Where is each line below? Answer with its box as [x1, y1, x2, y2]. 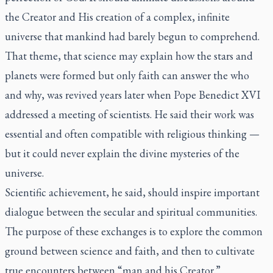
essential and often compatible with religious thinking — [5, 127, 260, 141]
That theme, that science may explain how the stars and [5, 49, 253, 63]
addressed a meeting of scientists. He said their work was [5, 107, 254, 121]
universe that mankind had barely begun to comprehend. [5, 29, 260, 43]
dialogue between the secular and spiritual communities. [5, 205, 257, 219]
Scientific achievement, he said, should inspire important [5, 185, 260, 199]
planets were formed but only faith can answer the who [5, 68, 249, 82]
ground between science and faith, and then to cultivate [5, 244, 255, 258]
